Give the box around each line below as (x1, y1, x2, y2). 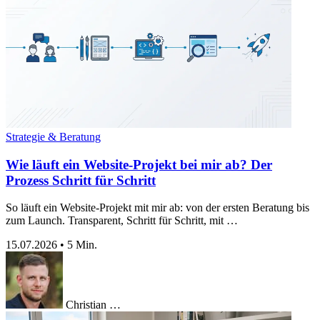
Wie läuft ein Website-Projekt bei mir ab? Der (6, 156, 272, 172)
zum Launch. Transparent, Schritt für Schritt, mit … (6, 214, 238, 227)
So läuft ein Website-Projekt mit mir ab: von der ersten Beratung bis (6, 201, 309, 214)
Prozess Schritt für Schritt (6, 172, 156, 188)
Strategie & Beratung (6, 130, 101, 143)
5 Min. (67, 239, 97, 251)
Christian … (66, 299, 121, 311)
